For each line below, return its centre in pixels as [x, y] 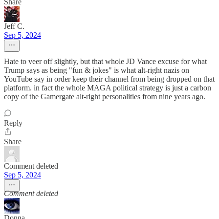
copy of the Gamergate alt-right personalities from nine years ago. [105, 97]
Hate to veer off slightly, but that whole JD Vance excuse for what [105, 61]
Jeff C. [14, 26]
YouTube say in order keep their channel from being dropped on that [109, 79]
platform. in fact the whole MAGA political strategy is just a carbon [108, 88]
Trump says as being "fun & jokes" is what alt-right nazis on [97, 70]
